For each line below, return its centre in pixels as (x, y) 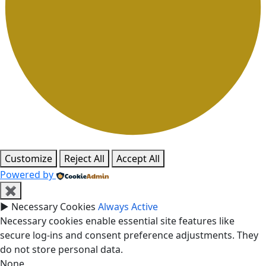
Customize (28, 159)
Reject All (84, 159)
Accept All (138, 159)
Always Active (128, 207)
